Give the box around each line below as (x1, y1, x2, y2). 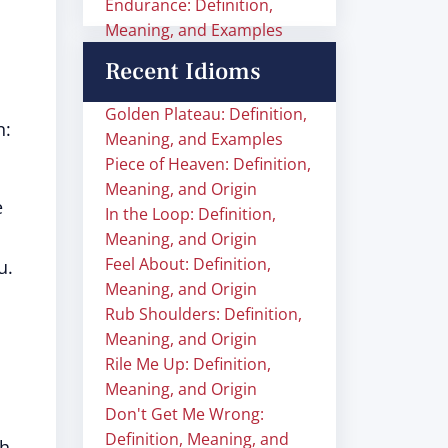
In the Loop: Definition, (105, 203, 276, 225)
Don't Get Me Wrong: (105, 403, 264, 425)
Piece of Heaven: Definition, (105, 153, 311, 175)
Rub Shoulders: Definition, (105, 303, 302, 325)
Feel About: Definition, (105, 253, 271, 275)
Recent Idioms (105, 56, 261, 87)
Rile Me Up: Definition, (105, 353, 271, 375)
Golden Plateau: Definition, (105, 103, 307, 125)
